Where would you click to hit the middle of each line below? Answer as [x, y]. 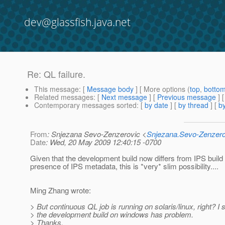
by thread [193, 105]
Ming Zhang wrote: [61, 190]
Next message [124, 97]
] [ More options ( [162, 89]
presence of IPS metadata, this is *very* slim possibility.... [124, 166]
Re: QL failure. [56, 74]
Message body [110, 89]
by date [156, 105]
